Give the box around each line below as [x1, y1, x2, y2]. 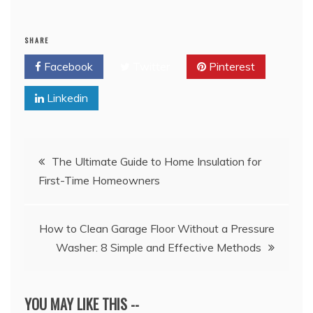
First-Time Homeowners [38, 173, 160, 188]
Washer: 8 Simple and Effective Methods [56, 240, 261, 255]
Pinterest [206, 59, 255, 74]
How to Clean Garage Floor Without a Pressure [39, 221, 275, 236]
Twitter [130, 59, 170, 74]
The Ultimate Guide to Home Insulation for [52, 154, 261, 169]
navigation [24, 177, 109, 211]
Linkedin [44, 91, 88, 105]
